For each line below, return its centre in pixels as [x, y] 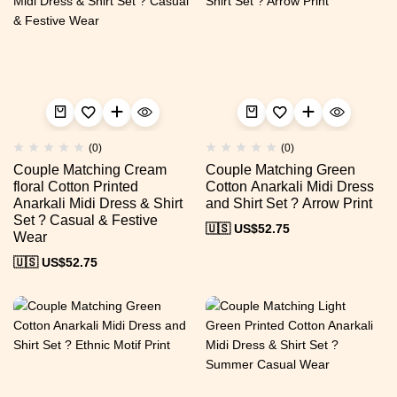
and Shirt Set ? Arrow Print [288, 203]
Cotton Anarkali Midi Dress [289, 186]
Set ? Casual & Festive [86, 220]
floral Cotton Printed [76, 186]
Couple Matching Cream [90, 169]
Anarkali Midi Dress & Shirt [98, 203]
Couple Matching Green [280, 169]
